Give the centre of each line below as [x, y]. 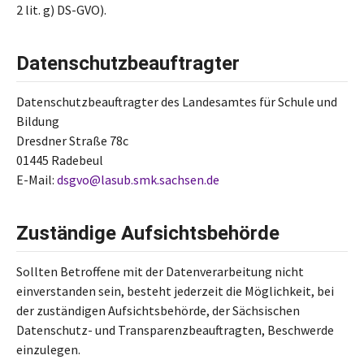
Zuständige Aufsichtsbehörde [148, 233]
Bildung [38, 121]
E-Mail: [37, 180]
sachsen [182, 180]
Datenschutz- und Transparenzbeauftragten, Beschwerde [175, 330]
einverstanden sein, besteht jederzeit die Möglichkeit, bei [175, 291]
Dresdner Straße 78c [72, 141]
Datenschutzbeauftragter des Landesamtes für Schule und [177, 102]
